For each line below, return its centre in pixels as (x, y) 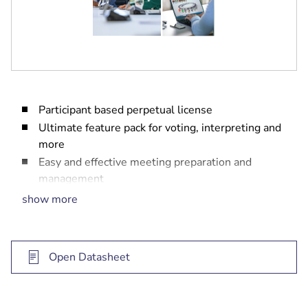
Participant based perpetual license (125, 110)
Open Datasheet (89, 257)
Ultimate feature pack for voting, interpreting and (160, 128)
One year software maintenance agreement (146, 197)
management (71, 179)
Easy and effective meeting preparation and (145, 162)
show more (50, 199)
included (59, 213)
